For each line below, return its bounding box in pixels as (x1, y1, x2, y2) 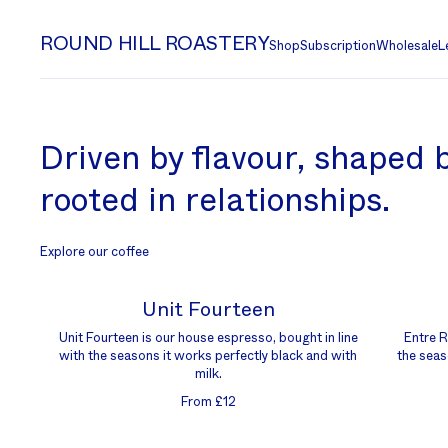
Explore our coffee (40, 246, 149, 259)
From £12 (180, 396, 236, 409)
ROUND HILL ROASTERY (40, 34, 270, 54)
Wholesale (376, 40, 439, 53)
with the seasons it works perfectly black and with (59, 350, 357, 363)
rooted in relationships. (40, 184, 390, 217)
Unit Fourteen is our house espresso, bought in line (58, 332, 358, 345)
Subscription (300, 40, 377, 53)
